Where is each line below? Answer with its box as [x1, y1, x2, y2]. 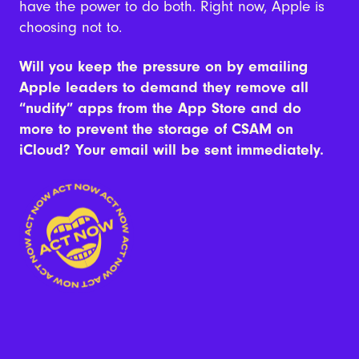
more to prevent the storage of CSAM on [18, 119, 293, 138]
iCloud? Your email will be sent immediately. [18, 140, 324, 159]
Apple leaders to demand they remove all [18, 78, 309, 96]
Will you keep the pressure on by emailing [18, 57, 308, 75]
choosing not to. [18, 18, 122, 36]
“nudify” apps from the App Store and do [18, 99, 301, 117]
